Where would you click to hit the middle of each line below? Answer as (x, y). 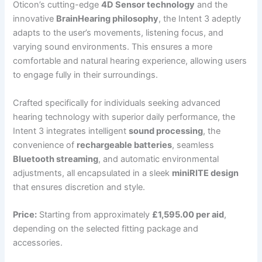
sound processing (166, 131)
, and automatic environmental (159, 159)
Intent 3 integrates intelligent (71, 131)
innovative (35, 19)
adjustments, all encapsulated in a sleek (93, 173)
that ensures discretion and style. (79, 187)
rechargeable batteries (125, 145)
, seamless (193, 145)
